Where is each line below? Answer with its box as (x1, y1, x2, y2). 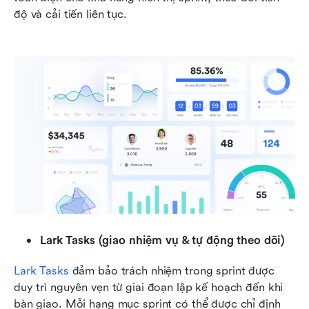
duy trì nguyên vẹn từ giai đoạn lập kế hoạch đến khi (14, 281, 283, 295)
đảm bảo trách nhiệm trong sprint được (68, 264, 275, 278)
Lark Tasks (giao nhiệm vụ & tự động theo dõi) (40, 234, 286, 248)
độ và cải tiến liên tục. (14, 7, 127, 21)
